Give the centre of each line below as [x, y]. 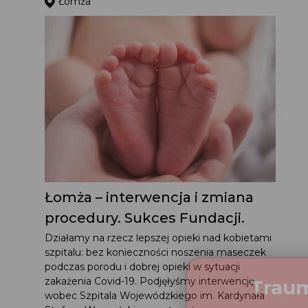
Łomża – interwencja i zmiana [154, 197]
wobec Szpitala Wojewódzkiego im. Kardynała [159, 295]
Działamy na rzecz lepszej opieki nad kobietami [163, 238]
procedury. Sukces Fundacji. [150, 218]
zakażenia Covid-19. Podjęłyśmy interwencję [154, 281]
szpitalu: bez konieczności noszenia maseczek [160, 252]
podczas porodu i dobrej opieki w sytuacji [147, 266]
